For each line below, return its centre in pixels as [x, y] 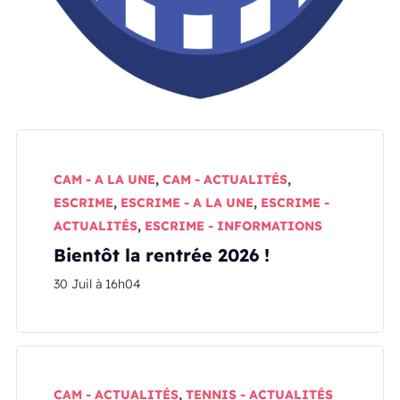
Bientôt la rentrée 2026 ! [162, 254]
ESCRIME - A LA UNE [187, 202]
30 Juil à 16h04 [98, 283]
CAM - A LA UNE [105, 179]
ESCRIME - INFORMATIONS [234, 225]
